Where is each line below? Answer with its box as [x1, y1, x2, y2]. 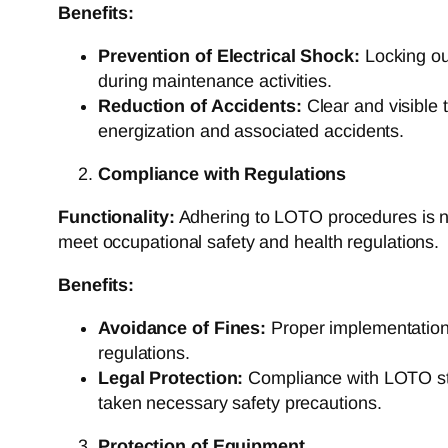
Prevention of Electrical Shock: [98, 45, 360, 66]
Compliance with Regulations [98, 163, 347, 184]
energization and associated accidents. [98, 120, 405, 141]
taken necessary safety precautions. [98, 392, 382, 413]
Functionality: [58, 206, 175, 227]
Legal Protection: [98, 367, 244, 388]
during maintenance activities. [98, 70, 332, 91]
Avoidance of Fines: [98, 317, 267, 338]
